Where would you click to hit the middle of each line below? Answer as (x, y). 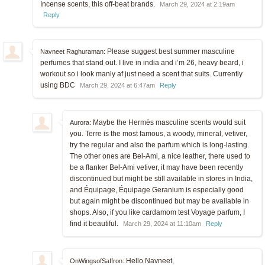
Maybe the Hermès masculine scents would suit (168, 122)
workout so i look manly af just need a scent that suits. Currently (141, 74)
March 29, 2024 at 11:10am (162, 223)
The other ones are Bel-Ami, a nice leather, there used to (160, 156)
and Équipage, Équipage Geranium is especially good (157, 190)
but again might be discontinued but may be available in (159, 201)
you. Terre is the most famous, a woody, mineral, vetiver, (159, 133)
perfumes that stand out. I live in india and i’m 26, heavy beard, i (142, 62)
